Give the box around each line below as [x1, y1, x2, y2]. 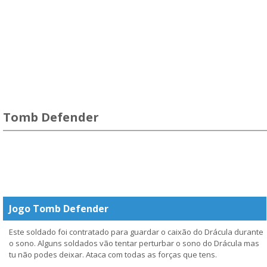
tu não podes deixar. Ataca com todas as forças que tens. [9, 249, 217, 260]
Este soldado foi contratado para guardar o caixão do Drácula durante [9, 226, 263, 237]
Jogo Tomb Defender [9, 202, 108, 215]
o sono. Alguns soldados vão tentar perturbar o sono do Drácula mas [9, 238, 259, 249]
